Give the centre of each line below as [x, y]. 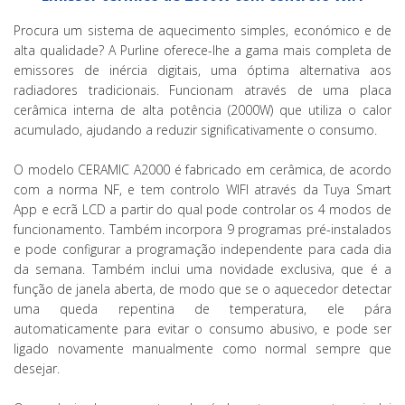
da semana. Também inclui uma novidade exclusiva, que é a [202, 269]
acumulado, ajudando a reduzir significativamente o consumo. [195, 130]
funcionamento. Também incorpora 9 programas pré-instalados [202, 230]
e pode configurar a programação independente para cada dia [202, 250]
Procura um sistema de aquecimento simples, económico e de [202, 31]
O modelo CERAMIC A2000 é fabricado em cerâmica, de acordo [202, 170]
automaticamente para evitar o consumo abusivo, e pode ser [202, 329]
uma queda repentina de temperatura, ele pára [202, 309]
